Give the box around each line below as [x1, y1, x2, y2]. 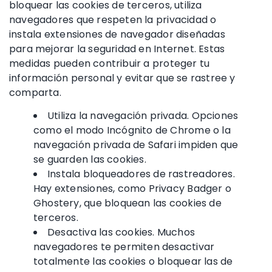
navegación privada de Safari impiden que [33, 137, 239, 152]
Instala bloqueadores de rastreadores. [47, 166, 235, 181]
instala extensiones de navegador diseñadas [9, 27, 225, 41]
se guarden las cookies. [33, 152, 146, 166]
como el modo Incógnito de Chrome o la [33, 123, 231, 137]
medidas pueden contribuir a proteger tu [9, 56, 210, 70]
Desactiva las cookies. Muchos [47, 225, 195, 239]
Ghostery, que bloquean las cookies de [33, 195, 222, 210]
